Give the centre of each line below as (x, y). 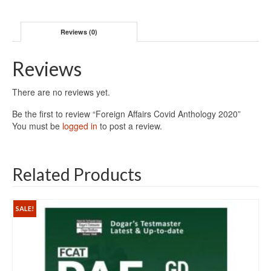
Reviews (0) (79, 31)
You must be (37, 126)
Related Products (77, 175)
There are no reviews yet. (61, 92)
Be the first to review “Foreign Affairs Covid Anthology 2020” (126, 114)
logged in (80, 126)
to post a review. (130, 126)
